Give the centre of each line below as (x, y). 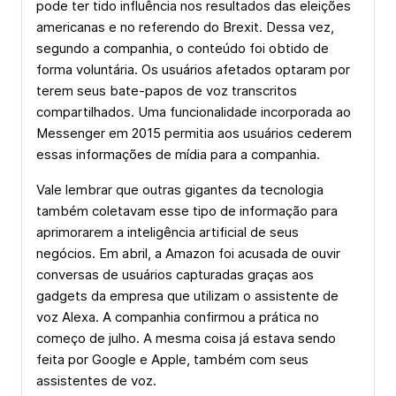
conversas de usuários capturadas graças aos (175, 274)
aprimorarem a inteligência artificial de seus (168, 232)
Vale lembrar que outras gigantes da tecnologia (180, 190)
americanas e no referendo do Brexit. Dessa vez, (185, 27)
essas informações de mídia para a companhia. (178, 154)
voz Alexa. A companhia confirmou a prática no (178, 317)
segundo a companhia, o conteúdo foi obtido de (183, 48)
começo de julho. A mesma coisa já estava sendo (186, 338)
